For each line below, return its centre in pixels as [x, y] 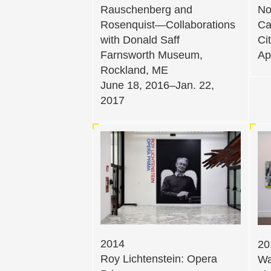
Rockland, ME [134, 70]
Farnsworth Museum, [152, 55]
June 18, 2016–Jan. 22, [157, 86]
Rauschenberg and [146, 10]
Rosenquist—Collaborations [168, 25]
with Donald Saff [140, 40]
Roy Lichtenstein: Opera [159, 259]
